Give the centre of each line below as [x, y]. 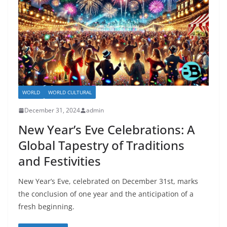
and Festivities [60, 161]
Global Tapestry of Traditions [101, 145]
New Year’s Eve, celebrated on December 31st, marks [108, 181]
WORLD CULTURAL [70, 92]
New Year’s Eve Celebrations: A [107, 130]
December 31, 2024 [52, 110]
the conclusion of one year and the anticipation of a [106, 194]
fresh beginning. [46, 207]
